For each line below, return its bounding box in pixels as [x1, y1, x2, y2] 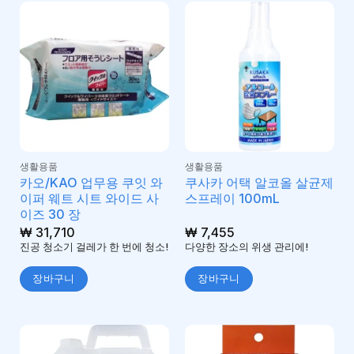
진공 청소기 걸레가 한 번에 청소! [19, 241, 168, 254]
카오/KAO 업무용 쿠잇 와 [19, 175, 163, 191]
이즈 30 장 [19, 206, 81, 223]
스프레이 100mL [184, 190, 280, 207]
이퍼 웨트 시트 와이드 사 [19, 190, 159, 207]
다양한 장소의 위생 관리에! [184, 241, 308, 254]
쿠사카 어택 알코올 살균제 [184, 175, 333, 191]
